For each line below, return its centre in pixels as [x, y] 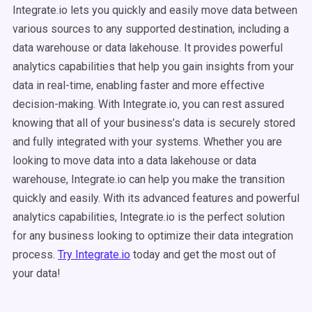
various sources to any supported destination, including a [151, 29]
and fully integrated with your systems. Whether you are [147, 142]
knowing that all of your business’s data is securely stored [154, 123]
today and [157, 255]
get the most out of [230, 255]
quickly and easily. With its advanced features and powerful [156, 198]
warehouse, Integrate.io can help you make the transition [149, 179]
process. [35, 255]
